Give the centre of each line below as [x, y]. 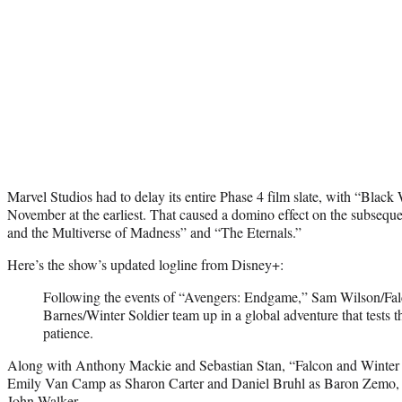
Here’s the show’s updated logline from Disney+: [145, 264]
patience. [68, 332]
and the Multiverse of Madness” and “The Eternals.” [154, 232]
